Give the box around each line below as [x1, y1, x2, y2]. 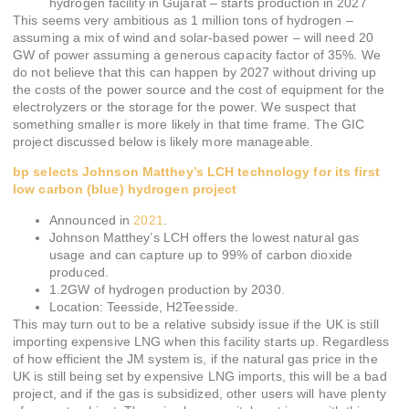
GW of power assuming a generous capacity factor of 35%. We [13, 47, 381, 62]
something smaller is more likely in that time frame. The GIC [13, 116, 365, 131]
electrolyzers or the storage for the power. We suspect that [13, 99, 356, 114]
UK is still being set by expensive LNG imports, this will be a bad [13, 368, 387, 383]
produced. [49, 264, 109, 279]
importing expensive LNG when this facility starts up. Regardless [13, 333, 390, 349]
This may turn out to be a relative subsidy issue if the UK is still [13, 316, 379, 331]
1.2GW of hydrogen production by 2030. [49, 281, 285, 297]
